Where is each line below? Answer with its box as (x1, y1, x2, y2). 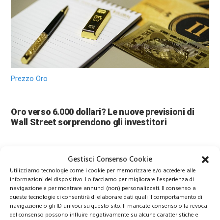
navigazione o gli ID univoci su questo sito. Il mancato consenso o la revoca (10, 201, 207, 211)
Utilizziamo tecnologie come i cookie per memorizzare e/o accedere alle (10, 166, 196, 175)
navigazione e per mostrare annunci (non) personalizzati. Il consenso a (10, 184, 196, 193)
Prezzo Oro (11, 74, 48, 83)
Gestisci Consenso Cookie (68, 153, 152, 165)
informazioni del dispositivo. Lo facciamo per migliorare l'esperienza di (10, 175, 194, 184)
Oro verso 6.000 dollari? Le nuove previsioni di (11, 107, 194, 117)
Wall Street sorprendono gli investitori (11, 117, 167, 128)
